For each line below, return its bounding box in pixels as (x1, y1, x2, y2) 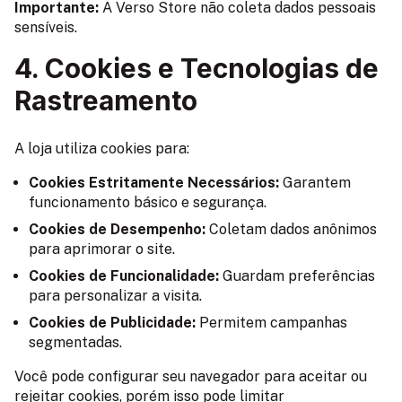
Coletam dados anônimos (205, 220, 377, 238)
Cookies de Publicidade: (29, 313, 196, 331)
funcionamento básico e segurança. (29, 193, 267, 211)
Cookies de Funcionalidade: (29, 267, 219, 284)
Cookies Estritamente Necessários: (29, 173, 279, 191)
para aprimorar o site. (29, 240, 175, 258)
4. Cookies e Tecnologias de (14, 51, 379, 84)
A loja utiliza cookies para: (14, 139, 189, 157)
